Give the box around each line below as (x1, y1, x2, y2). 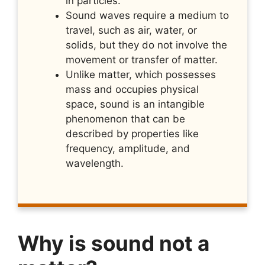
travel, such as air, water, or (66, 24, 197, 36)
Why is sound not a (18, 231, 209, 256)
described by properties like (66, 127, 199, 140)
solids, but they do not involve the (66, 38, 227, 51)
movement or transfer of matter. (66, 53, 218, 66)
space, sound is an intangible (66, 98, 205, 110)
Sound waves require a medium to (66, 9, 229, 21)
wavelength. (66, 157, 124, 169)
